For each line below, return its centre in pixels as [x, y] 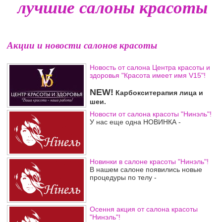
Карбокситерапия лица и [158, 93]
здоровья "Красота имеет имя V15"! [148, 75]
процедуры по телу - [123, 177]
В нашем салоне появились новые [146, 169]
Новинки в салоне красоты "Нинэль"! [149, 162]
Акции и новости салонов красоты [82, 45]
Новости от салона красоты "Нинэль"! [151, 114]
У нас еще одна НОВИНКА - [135, 122]
